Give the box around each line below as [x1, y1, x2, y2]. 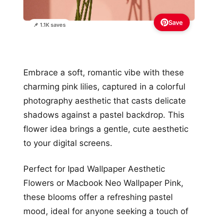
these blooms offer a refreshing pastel [23, 192, 173, 202]
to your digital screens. [23, 138, 112, 148]
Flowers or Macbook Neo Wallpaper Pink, [23, 178, 183, 188]
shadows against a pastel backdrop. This [23, 109, 184, 120]
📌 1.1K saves [33, 21, 66, 28]
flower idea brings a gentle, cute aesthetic [23, 124, 188, 134]
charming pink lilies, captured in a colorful [23, 81, 185, 91]
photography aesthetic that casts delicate [23, 95, 186, 106]
